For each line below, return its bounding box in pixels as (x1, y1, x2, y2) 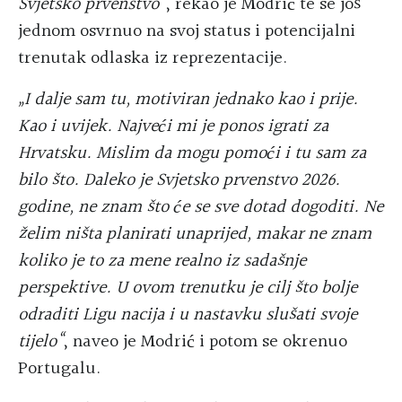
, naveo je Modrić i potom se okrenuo (63, 328, 347, 357)
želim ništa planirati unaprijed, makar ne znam (18, 220, 371, 249)
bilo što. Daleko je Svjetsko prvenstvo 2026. (18, 166, 340, 196)
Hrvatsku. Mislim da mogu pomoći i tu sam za (18, 139, 366, 169)
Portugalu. (18, 354, 100, 384)
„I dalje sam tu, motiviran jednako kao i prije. (18, 85, 358, 115)
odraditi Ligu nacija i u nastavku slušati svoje (18, 301, 357, 330)
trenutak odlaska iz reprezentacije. (18, 44, 287, 74)
